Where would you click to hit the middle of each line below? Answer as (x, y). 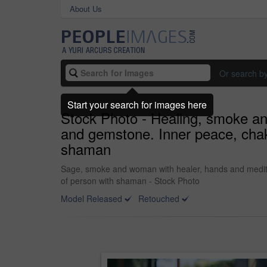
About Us (86, 9)
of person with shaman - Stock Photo (130, 181)
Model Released (91, 198)
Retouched (159, 198)
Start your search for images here (137, 104)
